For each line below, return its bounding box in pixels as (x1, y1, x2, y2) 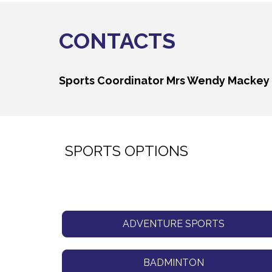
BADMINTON (143, 257, 204, 269)
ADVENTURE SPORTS (122, 218, 225, 230)
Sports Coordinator (59, 74, 166, 87)
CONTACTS (59, 28, 181, 54)
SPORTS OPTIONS (65, 142, 188, 160)
